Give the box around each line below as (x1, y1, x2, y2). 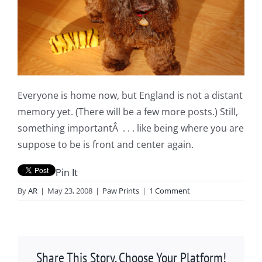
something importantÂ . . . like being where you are (18, 122, 244, 135)
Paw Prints (102, 185, 139, 196)
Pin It (56, 166, 78, 180)
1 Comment (149, 185, 190, 196)
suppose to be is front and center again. (18, 138, 194, 151)
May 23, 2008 (47, 185, 92, 196)
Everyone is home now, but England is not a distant (18, 89, 243, 102)
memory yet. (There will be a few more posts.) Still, (18, 105, 238, 119)
